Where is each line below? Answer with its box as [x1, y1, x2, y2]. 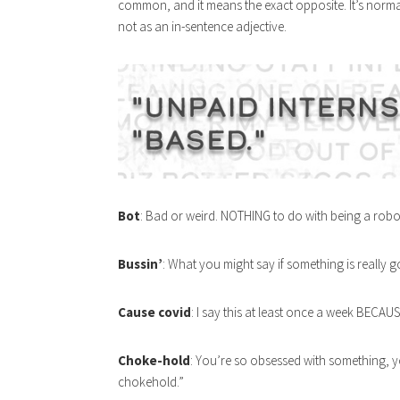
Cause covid [118, 303, 191, 321]
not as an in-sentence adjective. [118, 18, 287, 36]
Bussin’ [118, 254, 162, 272]
